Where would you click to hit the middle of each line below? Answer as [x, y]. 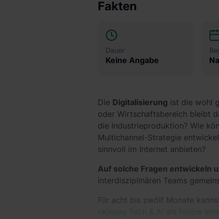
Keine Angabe [132, 60]
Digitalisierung [140, 102]
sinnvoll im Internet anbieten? [152, 149]
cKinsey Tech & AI [131, 212]
